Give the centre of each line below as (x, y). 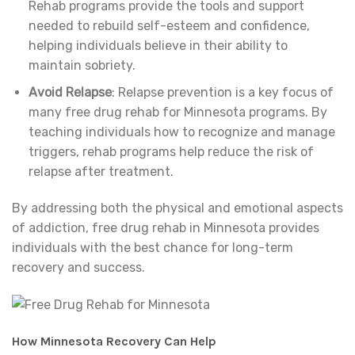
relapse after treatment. (101, 172)
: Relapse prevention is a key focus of (222, 93)
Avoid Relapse (70, 93)
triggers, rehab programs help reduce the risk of (171, 152)
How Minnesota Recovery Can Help (114, 342)
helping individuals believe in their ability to (158, 45)
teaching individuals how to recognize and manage (181, 132)
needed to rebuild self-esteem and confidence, (169, 25)
